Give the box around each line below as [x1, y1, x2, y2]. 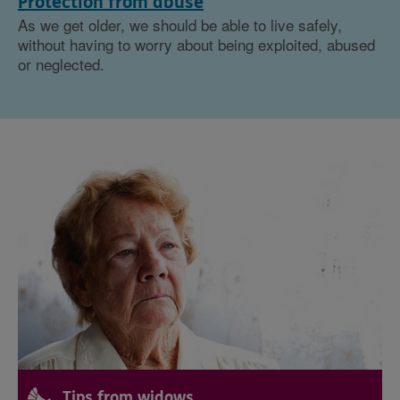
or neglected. [18, 53, 104, 76]
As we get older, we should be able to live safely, [18, 13, 342, 37]
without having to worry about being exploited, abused [18, 33, 375, 56]
